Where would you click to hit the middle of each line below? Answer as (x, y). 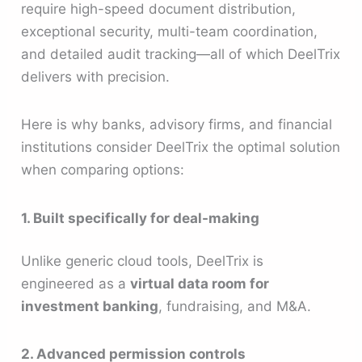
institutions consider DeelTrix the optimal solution (181, 147)
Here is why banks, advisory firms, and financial (177, 125)
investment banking (90, 307)
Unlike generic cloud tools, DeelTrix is (143, 261)
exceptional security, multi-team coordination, (170, 32)
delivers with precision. (96, 77)
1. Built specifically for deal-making (141, 218)
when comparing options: (103, 170)
